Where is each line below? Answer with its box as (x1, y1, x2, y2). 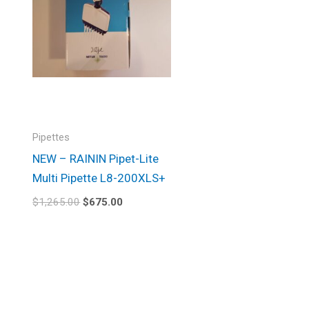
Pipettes (32, 132, 70, 144)
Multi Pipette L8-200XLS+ (32, 171, 166, 186)
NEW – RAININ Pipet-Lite (32, 152, 159, 166)
